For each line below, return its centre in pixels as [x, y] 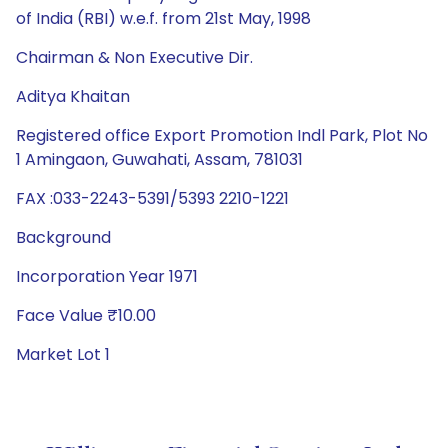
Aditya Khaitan [73, 96]
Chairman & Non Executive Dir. [134, 57]
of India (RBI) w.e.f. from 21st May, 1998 [163, 18]
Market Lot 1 [63, 354]
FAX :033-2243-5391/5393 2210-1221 [152, 198]
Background [63, 237]
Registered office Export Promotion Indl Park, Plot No [222, 135]
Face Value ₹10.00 [86, 315]
